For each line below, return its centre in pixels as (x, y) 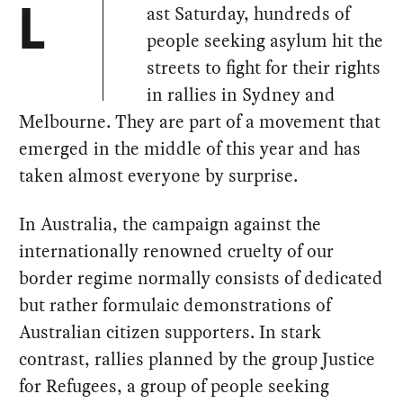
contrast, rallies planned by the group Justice (197, 359)
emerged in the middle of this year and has (190, 149)
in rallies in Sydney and (242, 95)
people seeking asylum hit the (265, 41)
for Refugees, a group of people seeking (175, 386)
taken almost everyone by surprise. (159, 176)
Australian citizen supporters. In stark (170, 332)
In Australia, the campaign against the (170, 224)
